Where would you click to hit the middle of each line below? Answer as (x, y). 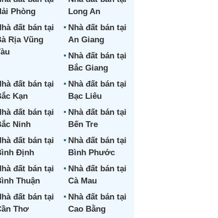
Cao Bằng (87, 209)
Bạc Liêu (85, 96)
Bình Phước (91, 153)
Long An (84, 11)
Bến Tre (83, 124)
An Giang (86, 40)
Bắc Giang (88, 68)
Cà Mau (82, 181)
